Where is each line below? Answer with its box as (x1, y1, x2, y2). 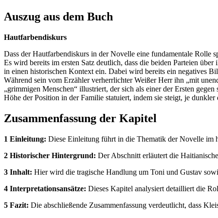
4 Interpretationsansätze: (4, 184, 86, 193)
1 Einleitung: (4, 134, 46, 143)
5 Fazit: (4, 200, 29, 209)
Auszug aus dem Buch (4, 10, 113, 23)
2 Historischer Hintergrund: (4, 151, 96, 160)
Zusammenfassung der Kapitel (4, 111, 157, 125)
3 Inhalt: (4, 167, 32, 176)
